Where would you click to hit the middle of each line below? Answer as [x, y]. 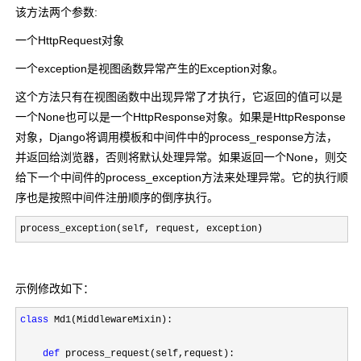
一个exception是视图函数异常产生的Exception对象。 [149, 68]
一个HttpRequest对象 [70, 40]
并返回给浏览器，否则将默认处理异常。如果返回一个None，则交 [181, 157]
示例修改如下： [55, 288]
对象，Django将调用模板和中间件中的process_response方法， [176, 137]
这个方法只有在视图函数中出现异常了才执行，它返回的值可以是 [179, 96]
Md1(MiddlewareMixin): [110, 320]
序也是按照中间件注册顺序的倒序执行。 [117, 197]
